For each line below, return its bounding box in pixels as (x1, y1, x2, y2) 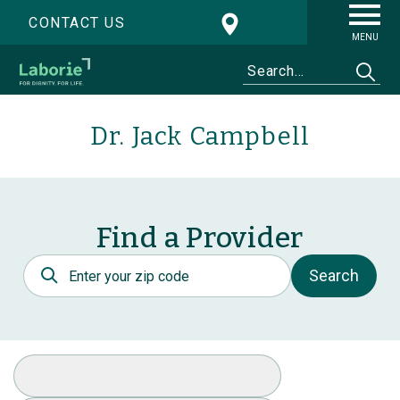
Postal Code (23, 254, 111, 272)
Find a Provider (96, 221, 304, 255)
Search (309, 266, 359, 286)
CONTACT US (29, 14, 125, 31)
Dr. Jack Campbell (89, 121, 311, 152)
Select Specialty (13, 354, 129, 372)
